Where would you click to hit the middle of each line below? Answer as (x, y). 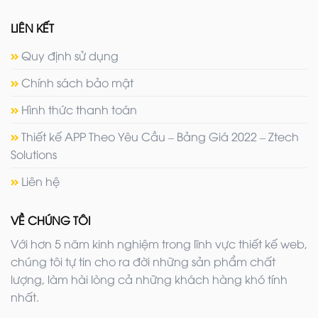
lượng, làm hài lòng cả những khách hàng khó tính (149, 279)
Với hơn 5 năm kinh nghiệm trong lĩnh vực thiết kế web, (159, 244)
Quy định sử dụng (70, 56)
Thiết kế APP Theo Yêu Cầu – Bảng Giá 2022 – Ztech (160, 137)
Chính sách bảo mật (77, 83)
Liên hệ (40, 181)
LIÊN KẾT (32, 28)
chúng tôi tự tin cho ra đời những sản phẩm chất (143, 262)
